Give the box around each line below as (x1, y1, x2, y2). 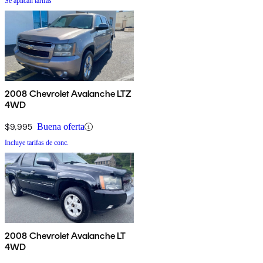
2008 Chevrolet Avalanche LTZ (5, 88, 132, 100)
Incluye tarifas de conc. (5, 139, 69, 147)
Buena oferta (37, 122, 85, 132)
